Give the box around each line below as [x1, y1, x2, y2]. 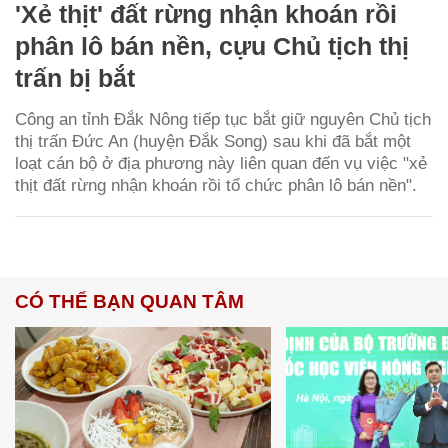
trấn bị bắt [15, 63, 135, 92]
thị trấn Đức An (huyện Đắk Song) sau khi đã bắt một [15, 131, 411, 151]
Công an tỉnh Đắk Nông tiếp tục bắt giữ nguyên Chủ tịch [15, 109, 431, 129]
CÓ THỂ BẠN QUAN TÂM [15, 290, 244, 312]
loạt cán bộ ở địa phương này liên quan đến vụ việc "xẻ [15, 153, 427, 173]
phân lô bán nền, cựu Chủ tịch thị [15, 31, 409, 60]
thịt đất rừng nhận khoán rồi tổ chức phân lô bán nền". [15, 175, 417, 195]
